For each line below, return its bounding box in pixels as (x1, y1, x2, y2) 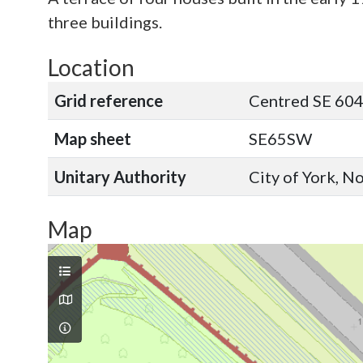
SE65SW (249, 129, 312, 148)
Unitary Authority (54, 167, 186, 186)
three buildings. (48, 12, 162, 32)
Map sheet (54, 129, 131, 148)
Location (48, 53, 135, 81)
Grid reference (54, 91, 163, 110)
